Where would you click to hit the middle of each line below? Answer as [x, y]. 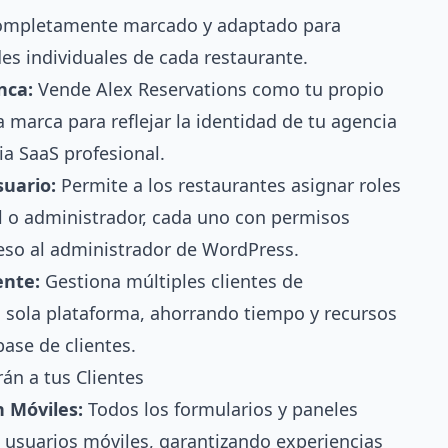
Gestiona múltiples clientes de [171, 280]
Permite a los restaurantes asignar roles [228, 184]
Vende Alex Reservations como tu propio [208, 88]
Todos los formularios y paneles [220, 408]
